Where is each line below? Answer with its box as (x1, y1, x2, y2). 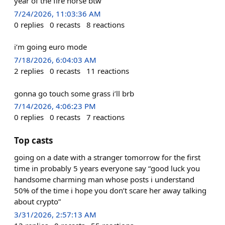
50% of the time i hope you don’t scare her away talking (14, 185, 206, 195)
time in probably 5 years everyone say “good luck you (14, 163, 200, 173)
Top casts (14, 134, 53, 146)
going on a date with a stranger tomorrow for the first (14, 152, 200, 162)
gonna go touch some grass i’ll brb (14, 88, 134, 98)
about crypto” (14, 196, 61, 206)
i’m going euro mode (14, 42, 87, 52)
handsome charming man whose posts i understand (14, 174, 194, 184)
